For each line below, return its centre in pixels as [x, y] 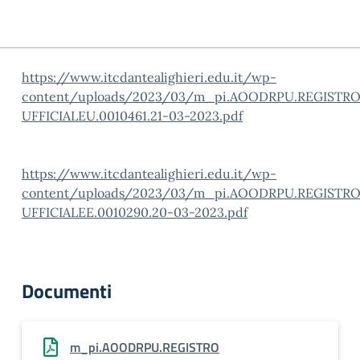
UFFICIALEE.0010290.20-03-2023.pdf [135, 212]
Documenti [67, 291]
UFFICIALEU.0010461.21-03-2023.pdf [132, 116]
